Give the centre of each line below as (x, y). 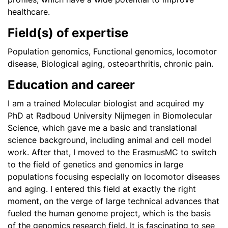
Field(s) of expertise (69, 33)
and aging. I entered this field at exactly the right (102, 189)
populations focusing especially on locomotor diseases (114, 177)
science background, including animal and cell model (109, 140)
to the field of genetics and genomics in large (95, 164)
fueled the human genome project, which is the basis (109, 213)
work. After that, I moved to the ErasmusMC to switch (112, 152)
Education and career (73, 85)
